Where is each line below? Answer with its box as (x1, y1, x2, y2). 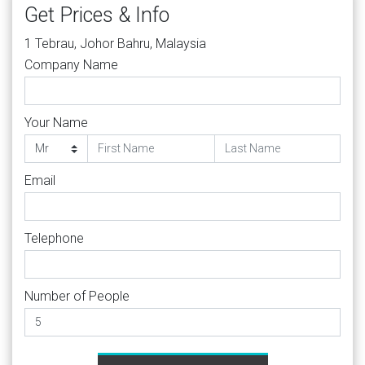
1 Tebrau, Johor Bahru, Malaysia (24, 35, 206, 51)
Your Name (24, 114, 88, 130)
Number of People (24, 288, 130, 304)
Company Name (24, 56, 118, 73)
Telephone (24, 230, 84, 246)
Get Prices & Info (24, 2, 169, 27)
